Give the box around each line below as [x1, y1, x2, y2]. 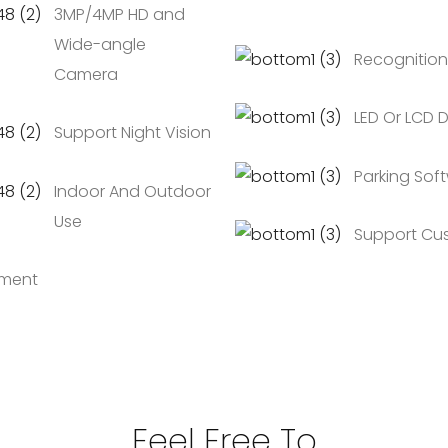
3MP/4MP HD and [54, 3, 186, 27]
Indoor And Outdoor [54, 179, 212, 203]
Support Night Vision [54, 121, 212, 145]
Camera [54, 63, 119, 87]
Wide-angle [54, 33, 147, 57]
